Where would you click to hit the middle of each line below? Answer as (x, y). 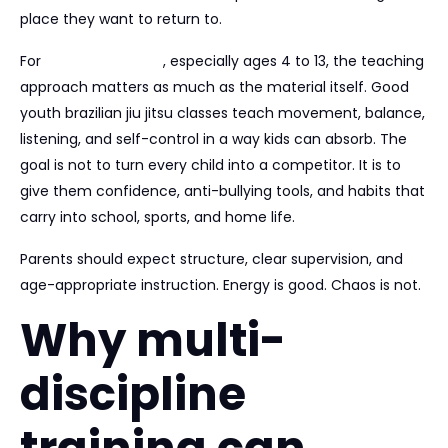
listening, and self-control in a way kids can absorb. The (213, 139)
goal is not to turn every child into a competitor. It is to (210, 165)
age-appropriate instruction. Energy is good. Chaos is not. (220, 285)
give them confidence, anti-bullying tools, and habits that (222, 191)
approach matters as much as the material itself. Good (214, 87)
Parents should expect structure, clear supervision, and (211, 259)
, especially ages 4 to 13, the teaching (293, 61)
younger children (104, 61)
